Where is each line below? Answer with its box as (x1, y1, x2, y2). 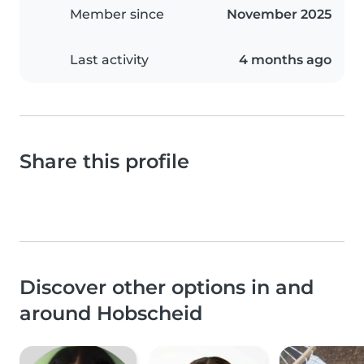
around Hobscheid (19, 301, 202, 326)
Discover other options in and (19, 275, 314, 300)
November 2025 (227, 6, 331, 23)
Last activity (70, 52, 149, 68)
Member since (70, 6, 164, 23)
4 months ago (239, 52, 331, 68)
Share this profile (19, 149, 189, 174)
